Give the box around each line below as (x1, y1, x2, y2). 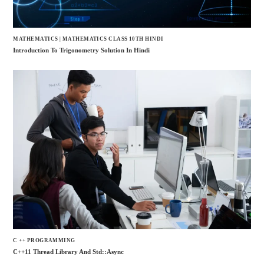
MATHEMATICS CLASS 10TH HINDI (62, 35, 164, 42)
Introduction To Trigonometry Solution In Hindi (13, 47, 150, 54)
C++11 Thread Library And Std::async (13, 248, 124, 256)
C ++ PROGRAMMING (13, 237, 75, 243)
